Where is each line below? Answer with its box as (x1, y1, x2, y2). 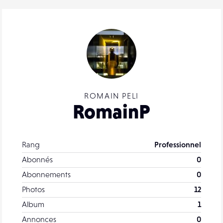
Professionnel (154, 140, 201, 149)
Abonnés (22, 155, 53, 164)
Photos (22, 185, 45, 194)
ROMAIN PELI (84, 91, 139, 100)
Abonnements (22, 170, 71, 179)
